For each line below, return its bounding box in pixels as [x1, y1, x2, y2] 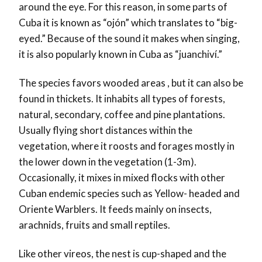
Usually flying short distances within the [19, 123, 192, 136]
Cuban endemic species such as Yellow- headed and [19, 187, 240, 199]
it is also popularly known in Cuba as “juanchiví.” [19, 47, 222, 60]
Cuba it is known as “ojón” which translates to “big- [19, 16, 237, 29]
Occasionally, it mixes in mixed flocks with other [19, 171, 225, 184]
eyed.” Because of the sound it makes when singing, [19, 32, 240, 44]
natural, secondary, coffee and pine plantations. [19, 108, 225, 120]
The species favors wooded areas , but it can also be [19, 76, 243, 89]
